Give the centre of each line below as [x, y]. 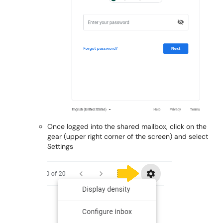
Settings [60, 146]
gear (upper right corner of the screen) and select [128, 136]
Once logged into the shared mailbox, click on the [127, 126]
